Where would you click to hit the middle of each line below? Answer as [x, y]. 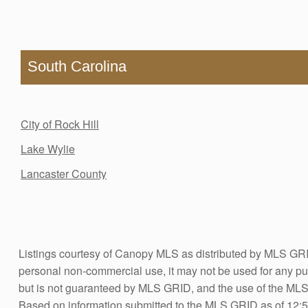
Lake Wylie [48, 148]
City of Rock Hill [60, 124]
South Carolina [77, 67]
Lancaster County [64, 173]
